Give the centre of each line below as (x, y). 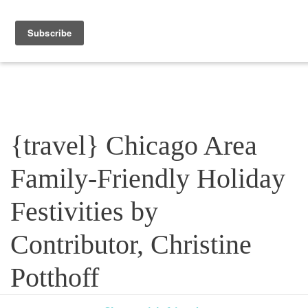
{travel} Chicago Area (134, 145)
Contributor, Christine (131, 244)
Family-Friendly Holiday (148, 178)
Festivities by (84, 211)
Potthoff (55, 277)
